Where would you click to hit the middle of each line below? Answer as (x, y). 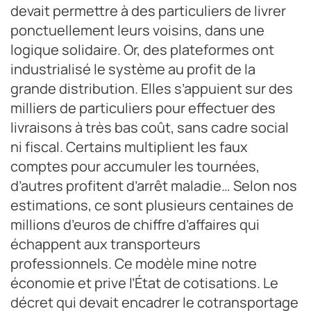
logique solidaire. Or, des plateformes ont (142, 50)
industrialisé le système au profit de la (133, 69)
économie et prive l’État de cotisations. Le (144, 283)
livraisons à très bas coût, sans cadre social (150, 128)
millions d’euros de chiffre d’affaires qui (135, 225)
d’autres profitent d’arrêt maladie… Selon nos (154, 186)
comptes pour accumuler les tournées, (135, 167)
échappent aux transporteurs (106, 244)
